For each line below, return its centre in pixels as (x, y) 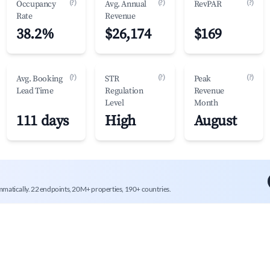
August (215, 121)
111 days (42, 121)
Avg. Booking (39, 79)
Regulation (124, 91)
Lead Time (35, 91)
